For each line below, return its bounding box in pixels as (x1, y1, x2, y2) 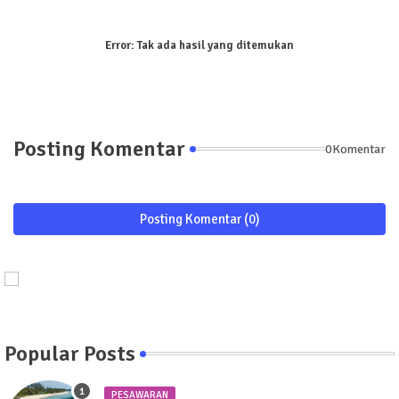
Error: (105, 38, 134, 53)
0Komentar (325, 141, 386, 157)
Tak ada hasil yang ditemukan (134, 38, 294, 53)
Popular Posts (4, 340, 135, 368)
